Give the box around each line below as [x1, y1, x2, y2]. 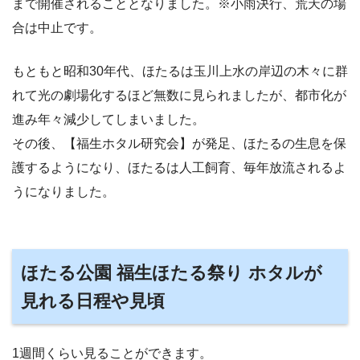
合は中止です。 [12, 21, 102, 35]
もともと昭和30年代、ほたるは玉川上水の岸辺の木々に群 [12, 64, 348, 79]
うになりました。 [12, 185, 115, 199]
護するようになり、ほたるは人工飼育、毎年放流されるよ [12, 161, 346, 175]
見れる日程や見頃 [21, 290, 166, 311]
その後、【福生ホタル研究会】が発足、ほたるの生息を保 [12, 137, 346, 151]
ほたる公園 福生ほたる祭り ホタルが [21, 262, 323, 283]
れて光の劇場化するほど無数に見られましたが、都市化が [12, 88, 346, 103]
